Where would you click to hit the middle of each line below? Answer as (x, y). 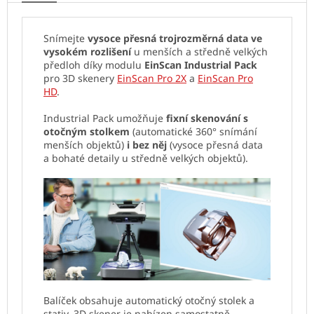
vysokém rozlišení (87, 51)
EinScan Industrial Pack (201, 64)
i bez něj (147, 144)
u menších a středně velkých (199, 51)
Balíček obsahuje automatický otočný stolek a (149, 300)
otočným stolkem (87, 131)
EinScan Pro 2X (152, 78)
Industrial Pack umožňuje (105, 118)
